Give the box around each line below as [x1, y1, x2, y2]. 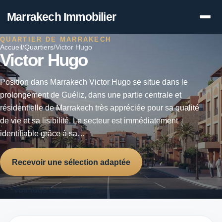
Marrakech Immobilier [7, 10, 116, 23]
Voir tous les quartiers [13, 185, 96, 194]
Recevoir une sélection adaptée [12, 158, 130, 166]
